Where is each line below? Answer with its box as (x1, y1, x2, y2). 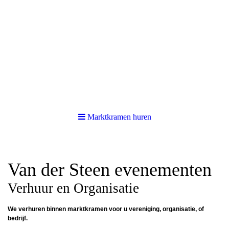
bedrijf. (8, 215, 28, 222)
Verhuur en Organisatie (8, 180, 139, 196)
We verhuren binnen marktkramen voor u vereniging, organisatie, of (8, 205, 204, 213)
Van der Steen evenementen (8, 159, 212, 180)
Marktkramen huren (87, 112, 151, 121)
